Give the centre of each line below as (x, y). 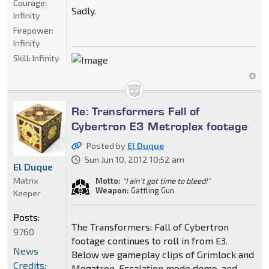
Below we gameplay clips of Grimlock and (162, 254)
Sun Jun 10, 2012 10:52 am (134, 159)
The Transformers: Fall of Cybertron (150, 226)
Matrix (26, 181)
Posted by (107, 145)
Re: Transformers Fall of (135, 111)
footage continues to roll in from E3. (149, 240)
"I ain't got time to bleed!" (166, 180)
